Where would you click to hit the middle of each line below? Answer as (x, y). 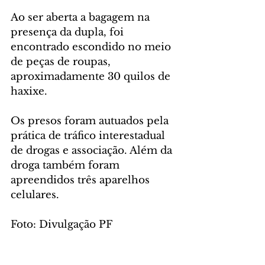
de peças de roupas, (62, 62)
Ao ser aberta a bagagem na (82, 17)
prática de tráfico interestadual (89, 135)
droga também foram (67, 165)
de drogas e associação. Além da (93, 150)
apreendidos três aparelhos (82, 180)
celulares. (35, 195)
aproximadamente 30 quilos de (92, 76)
